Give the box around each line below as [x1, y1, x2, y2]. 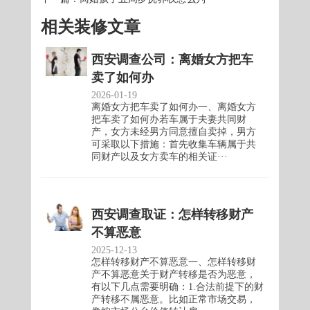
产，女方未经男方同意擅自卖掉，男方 [91, 127, 257, 138]
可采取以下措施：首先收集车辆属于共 [91, 139, 257, 150]
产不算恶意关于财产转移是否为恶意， [91, 269, 257, 280]
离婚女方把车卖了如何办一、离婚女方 [91, 102, 257, 113]
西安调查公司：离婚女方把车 [91, 53, 254, 67]
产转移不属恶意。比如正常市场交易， [91, 294, 257, 305]
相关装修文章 [41, 18, 141, 37]
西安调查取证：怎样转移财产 [91, 208, 254, 222]
